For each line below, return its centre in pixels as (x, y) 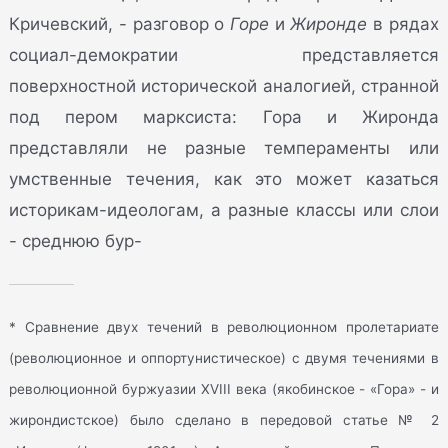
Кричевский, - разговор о (119, 24)
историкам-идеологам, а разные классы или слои (224, 210)
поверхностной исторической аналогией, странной (224, 86)
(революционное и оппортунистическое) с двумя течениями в (224, 357)
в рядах (403, 24)
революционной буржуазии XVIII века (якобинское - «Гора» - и (224, 388)
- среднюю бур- (76, 241)
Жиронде (329, 24)
